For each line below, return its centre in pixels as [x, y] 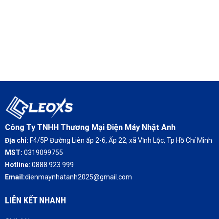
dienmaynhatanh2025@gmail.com [78, 177]
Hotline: [18, 165]
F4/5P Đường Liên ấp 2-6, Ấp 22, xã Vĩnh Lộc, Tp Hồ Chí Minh [121, 141]
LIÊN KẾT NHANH [35, 200]
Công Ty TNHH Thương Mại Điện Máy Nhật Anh [90, 127]
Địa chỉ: [17, 141]
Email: [15, 177]
